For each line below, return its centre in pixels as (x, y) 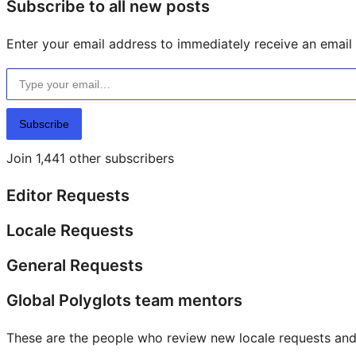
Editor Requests (68, 196)
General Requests (75, 266)
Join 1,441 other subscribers (90, 159)
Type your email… (27, 68)
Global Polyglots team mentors (124, 301)
